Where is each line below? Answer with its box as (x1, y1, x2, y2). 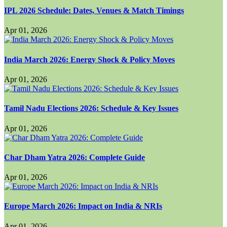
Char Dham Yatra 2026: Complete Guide (4, 153, 145, 162)
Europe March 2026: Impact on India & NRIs (4, 202, 162, 211)
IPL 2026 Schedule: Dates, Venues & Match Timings (4, 6, 184, 15)
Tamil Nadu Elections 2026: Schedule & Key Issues (4, 104, 178, 113)
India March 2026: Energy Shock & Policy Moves (4, 55, 175, 64)
